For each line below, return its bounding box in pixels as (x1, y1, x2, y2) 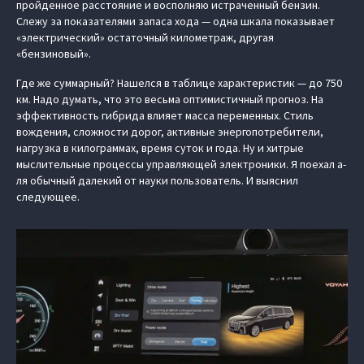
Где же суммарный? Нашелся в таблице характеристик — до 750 (16, 76, 342, 90)
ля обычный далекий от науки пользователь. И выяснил (16, 173, 298, 188)
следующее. (16, 189, 80, 204)
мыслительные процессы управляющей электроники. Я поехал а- (16, 157, 346, 171)
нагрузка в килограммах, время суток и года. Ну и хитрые (16, 141, 304, 155)
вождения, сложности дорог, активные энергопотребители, (16, 124, 323, 139)
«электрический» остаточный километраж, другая (16, 30, 274, 45)
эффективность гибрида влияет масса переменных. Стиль (16, 108, 314, 123)
